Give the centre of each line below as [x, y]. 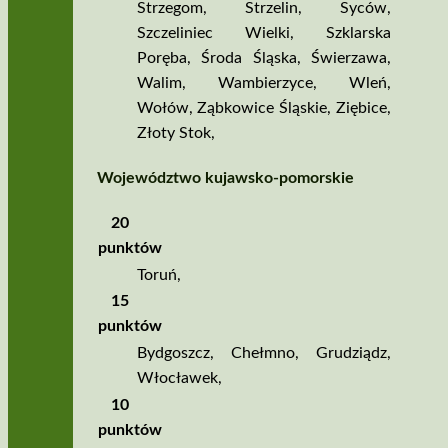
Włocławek [177, 377]
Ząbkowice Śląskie [262, 108]
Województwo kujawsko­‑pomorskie [225, 178]
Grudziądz [351, 352]
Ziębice [361, 108]
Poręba [161, 58]
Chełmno [262, 352]
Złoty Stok [173, 133]
